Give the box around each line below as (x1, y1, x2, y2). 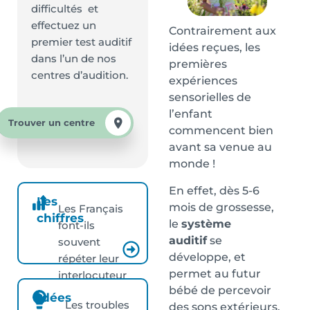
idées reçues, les (169, 41, 260, 55)
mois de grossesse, (169, 200, 274, 214)
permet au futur (169, 266, 261, 280)
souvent (57, 235, 100, 249)
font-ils (57, 219, 95, 232)
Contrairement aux (169, 24, 276, 38)
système (181, 217, 231, 230)
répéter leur (57, 252, 119, 266)
